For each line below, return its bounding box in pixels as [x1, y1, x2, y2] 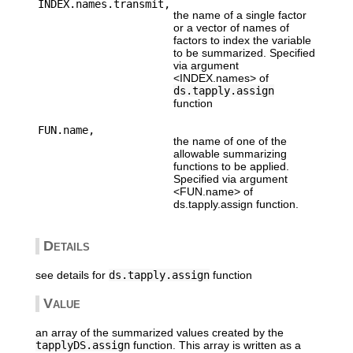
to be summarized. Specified [173, 46, 315, 59]
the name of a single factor [173, 8, 307, 21]
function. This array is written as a [129, 338, 301, 351]
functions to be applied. [173, 159, 289, 173]
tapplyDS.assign [35, 338, 130, 351]
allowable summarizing [173, 147, 287, 160]
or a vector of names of [173, 20, 289, 34]
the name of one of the [173, 134, 287, 147]
